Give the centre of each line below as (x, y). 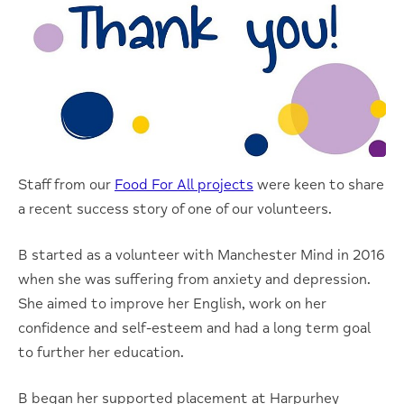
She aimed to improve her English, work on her (172, 303)
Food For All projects (184, 184)
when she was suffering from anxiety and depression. (194, 279)
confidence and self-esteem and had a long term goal (194, 328)
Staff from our (66, 184)
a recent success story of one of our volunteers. (175, 209)
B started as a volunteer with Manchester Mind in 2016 (202, 255)
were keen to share (319, 184)
